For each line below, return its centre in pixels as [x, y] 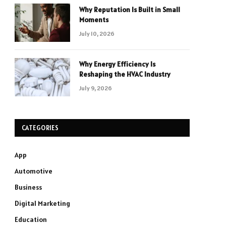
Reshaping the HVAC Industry [125, 74]
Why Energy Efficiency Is [117, 64]
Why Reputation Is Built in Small [130, 10]
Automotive [34, 171]
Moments [94, 20]
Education [31, 219]
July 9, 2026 [96, 88]
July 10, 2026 [97, 34]
